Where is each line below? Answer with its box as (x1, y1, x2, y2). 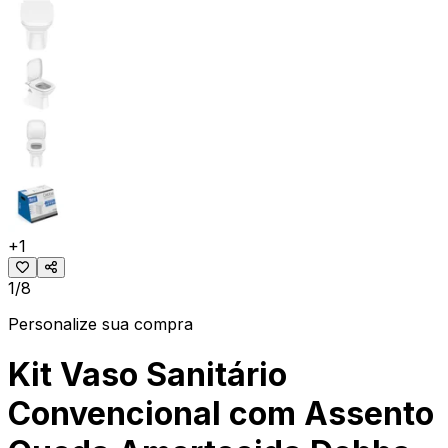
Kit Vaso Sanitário (8, 355, 287, 395)
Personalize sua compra (8, 313, 193, 334)
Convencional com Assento (8, 394, 434, 434)
